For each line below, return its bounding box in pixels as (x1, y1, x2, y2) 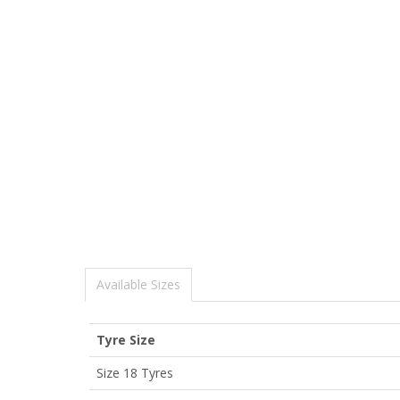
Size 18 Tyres (96, 363, 173, 381)
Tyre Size (96, 330, 155, 348)
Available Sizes (96, 275, 180, 293)
